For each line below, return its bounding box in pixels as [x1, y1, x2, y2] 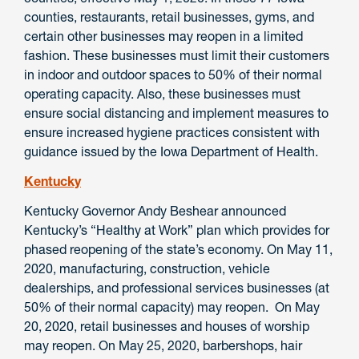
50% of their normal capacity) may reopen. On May [24, 298, 320, 315]
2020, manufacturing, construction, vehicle [24, 260, 270, 276]
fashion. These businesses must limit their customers [24, 47, 329, 64]
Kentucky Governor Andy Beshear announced [24, 202, 286, 219]
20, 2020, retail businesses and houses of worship [24, 317, 309, 334]
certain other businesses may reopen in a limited [24, 28, 303, 45]
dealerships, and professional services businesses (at [24, 279, 329, 296]
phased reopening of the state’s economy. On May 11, [24, 240, 333, 257]
